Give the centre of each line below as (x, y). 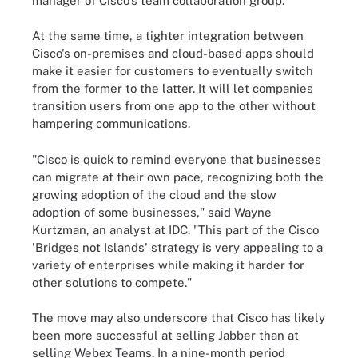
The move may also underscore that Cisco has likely (179, 318)
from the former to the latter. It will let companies (173, 88)
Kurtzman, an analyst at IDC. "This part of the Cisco (175, 229)
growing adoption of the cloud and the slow (154, 194)
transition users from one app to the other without (174, 106)
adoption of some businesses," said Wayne (152, 212)
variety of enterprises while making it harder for (168, 265)
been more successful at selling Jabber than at (165, 335)
